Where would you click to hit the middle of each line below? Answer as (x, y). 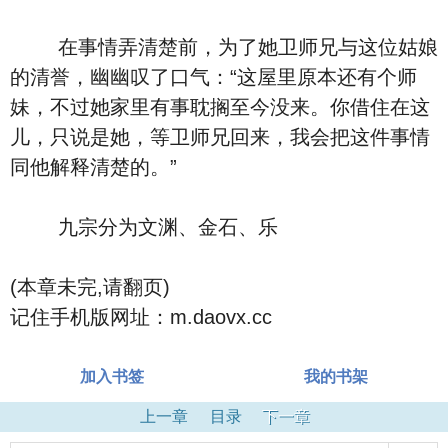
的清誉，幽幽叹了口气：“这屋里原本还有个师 (213, 77)
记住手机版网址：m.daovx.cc (141, 317)
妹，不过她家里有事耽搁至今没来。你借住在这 (220, 107)
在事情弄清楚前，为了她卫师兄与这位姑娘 (224, 47)
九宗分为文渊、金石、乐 (144, 227)
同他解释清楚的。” (93, 167)
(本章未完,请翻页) (90, 287)
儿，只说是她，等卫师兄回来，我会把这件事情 (220, 137)
